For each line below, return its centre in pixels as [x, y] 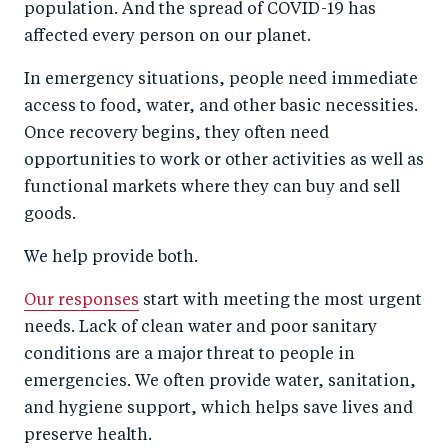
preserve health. [88, 435]
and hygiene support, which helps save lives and [218, 408]
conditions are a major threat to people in [189, 354]
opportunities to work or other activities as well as [224, 160]
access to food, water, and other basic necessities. [221, 106]
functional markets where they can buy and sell [212, 187]
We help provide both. [111, 257]
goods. [50, 214]
